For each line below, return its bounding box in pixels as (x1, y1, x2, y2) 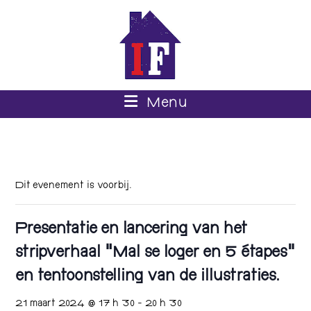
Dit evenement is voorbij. (15, 183, 133, 190)
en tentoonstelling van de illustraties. (15, 271, 280, 283)
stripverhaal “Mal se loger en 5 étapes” (15, 248, 296, 260)
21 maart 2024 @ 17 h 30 (15, 301, 135, 308)
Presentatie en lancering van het (15, 224, 247, 236)
